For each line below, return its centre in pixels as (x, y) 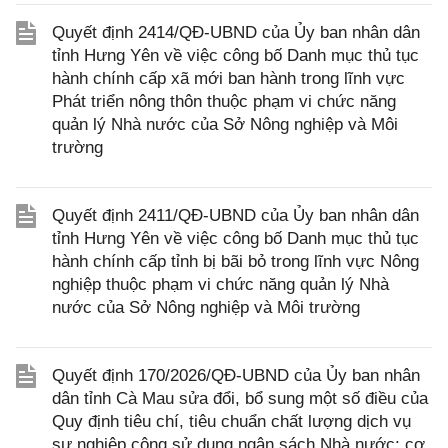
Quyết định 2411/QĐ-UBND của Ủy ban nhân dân (235, 215)
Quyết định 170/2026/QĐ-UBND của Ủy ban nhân (236, 375)
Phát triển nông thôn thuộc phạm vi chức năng (224, 101)
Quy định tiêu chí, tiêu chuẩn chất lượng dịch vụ (231, 421)
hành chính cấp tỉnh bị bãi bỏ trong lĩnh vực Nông (235, 261)
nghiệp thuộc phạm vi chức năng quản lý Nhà (220, 284)
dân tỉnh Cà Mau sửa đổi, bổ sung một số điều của (240, 398)
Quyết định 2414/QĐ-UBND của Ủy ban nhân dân (236, 32)
